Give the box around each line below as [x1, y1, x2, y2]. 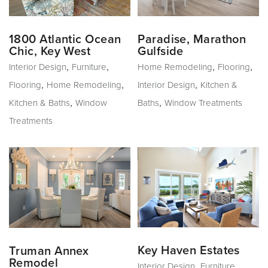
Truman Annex [9, 244, 89, 259]
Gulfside [138, 44, 184, 59]
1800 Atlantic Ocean [9, 32, 121, 47]
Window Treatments [165, 97, 243, 108]
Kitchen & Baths [9, 97, 70, 108]
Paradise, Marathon [138, 32, 246, 47]
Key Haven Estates [138, 243, 240, 258]
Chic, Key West [9, 44, 91, 59]
